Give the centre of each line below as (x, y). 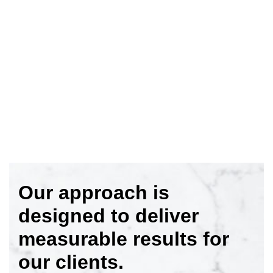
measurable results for (124, 239)
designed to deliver (108, 216)
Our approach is (94, 193)
